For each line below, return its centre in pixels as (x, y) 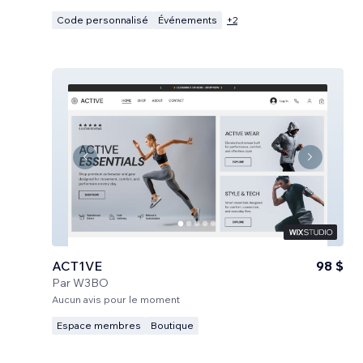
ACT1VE (77, 265)
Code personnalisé (102, 19)
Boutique (172, 325)
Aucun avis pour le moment (116, 299)
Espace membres (99, 325)
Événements (188, 19)
